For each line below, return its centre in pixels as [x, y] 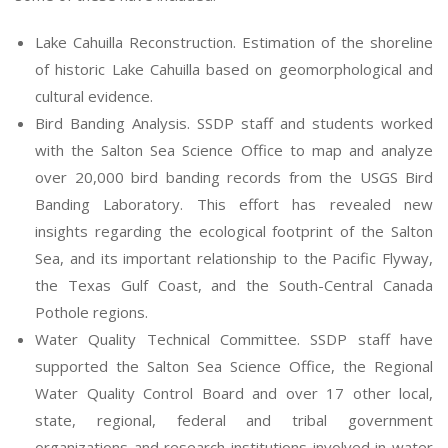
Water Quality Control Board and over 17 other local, [234, 393]
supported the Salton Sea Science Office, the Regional [234, 366]
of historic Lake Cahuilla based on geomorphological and [234, 69]
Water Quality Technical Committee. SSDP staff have [234, 339]
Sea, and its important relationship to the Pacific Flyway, [234, 258]
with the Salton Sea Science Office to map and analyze [234, 150]
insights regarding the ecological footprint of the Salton [234, 231]
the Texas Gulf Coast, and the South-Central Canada [234, 285]
